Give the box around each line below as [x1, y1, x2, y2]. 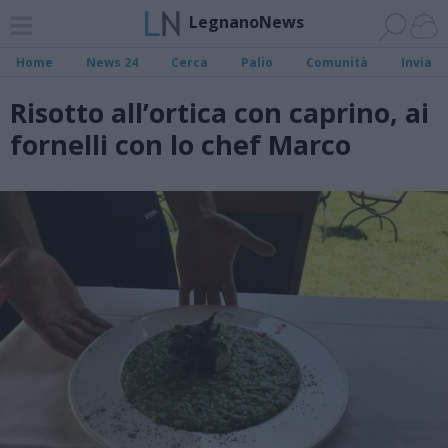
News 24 [86, 54, 139, 71]
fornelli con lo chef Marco [10, 126, 351, 163]
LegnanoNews [188, 10, 304, 33]
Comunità [305, 54, 368, 71]
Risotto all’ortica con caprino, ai [10, 94, 429, 131]
